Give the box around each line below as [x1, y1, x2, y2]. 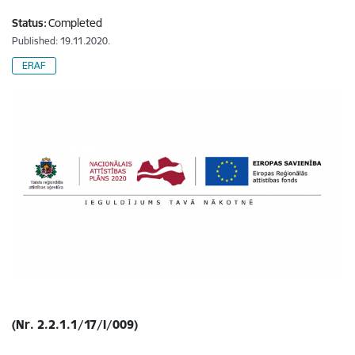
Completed [48, 16, 102, 30]
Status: [12, 16, 47, 30]
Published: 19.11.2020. [12, 35, 110, 47]
